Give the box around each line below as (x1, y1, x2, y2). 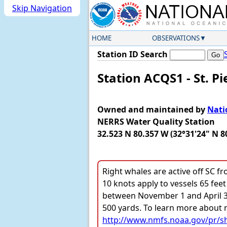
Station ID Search (97, 49, 168, 60)
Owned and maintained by (97, 104, 207, 116)
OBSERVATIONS (152, 33, 200, 43)
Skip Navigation (12, 3, 72, 14)
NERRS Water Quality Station (97, 116, 215, 128)
